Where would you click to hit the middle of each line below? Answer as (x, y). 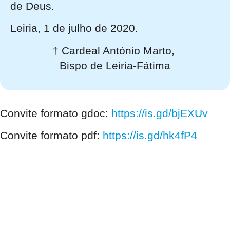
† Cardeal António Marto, (115, 50)
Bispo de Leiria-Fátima (115, 65)
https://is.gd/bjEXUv (160, 113)
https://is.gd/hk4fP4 (150, 136)
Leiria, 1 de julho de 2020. (74, 28)
